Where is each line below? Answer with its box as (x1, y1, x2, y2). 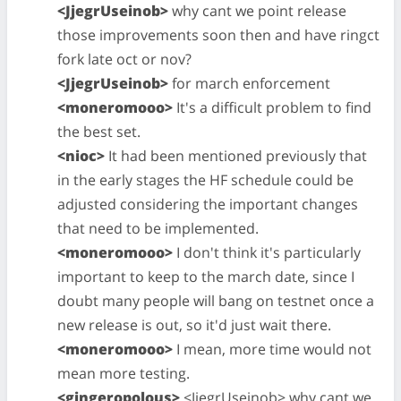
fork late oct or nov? (57, 49, 192, 69)
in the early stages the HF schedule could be (57, 170, 354, 190)
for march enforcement (168, 73, 330, 93)
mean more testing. (57, 363, 190, 383)
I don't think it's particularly (173, 243, 361, 262)
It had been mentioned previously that (105, 146, 367, 166)
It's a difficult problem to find (173, 98, 371, 117)
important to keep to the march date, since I (57, 267, 354, 286)
